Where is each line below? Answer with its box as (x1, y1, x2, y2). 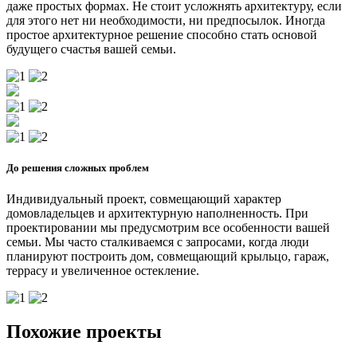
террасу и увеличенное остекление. (6, 264, 199, 278)
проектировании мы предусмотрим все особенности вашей (6, 221, 330, 235)
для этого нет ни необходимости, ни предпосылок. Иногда (6, 13, 325, 27)
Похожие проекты (6, 321, 162, 343)
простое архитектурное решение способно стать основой (6, 27, 317, 41)
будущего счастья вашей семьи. (6, 41, 176, 56)
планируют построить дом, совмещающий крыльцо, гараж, (6, 249, 329, 264)
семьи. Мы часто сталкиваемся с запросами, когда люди (6, 235, 309, 249)
